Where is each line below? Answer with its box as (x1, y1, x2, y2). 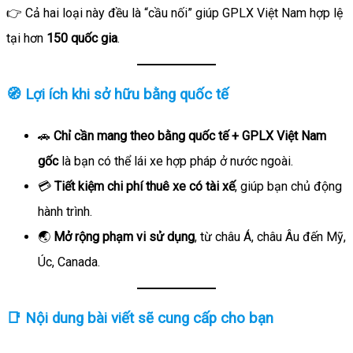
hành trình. (38, 204, 92, 220)
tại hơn (6, 30, 46, 46)
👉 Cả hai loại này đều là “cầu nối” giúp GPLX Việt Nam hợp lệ (6, 5, 343, 20)
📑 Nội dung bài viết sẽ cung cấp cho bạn (6, 310, 273, 328)
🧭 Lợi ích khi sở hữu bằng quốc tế (6, 85, 229, 103)
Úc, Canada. (38, 255, 100, 270)
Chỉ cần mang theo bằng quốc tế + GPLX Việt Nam (54, 128, 326, 144)
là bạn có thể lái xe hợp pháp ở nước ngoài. (58, 154, 293, 169)
